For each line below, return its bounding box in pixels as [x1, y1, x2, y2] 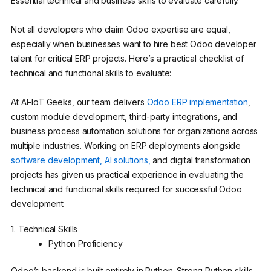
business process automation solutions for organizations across [11, 125, 258, 136]
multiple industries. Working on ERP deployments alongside [11, 140, 241, 151]
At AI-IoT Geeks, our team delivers [11, 96, 147, 107]
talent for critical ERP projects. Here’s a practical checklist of [11, 53, 244, 64]
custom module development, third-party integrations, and [11, 111, 238, 122]
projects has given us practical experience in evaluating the [11, 169, 244, 180]
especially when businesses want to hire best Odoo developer [11, 38, 256, 49]
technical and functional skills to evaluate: [11, 67, 172, 78]
